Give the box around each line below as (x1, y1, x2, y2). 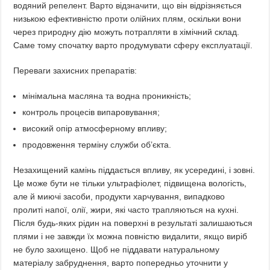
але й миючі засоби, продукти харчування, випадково (13, 192, 225, 202)
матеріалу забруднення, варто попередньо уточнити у (13, 258, 228, 268)
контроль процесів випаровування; (22, 107, 160, 118)
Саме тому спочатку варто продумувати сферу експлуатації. (13, 40, 253, 51)
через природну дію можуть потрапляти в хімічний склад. (13, 27, 240, 37)
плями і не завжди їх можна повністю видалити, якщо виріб (13, 231, 248, 242)
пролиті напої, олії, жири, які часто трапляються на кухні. (13, 205, 239, 215)
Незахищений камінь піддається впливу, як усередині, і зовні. (13, 165, 256, 175)
